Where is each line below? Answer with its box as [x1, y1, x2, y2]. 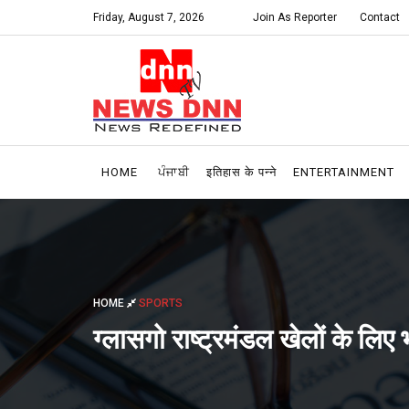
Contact [360, 11, 400, 24]
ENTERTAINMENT [293, 165, 394, 179]
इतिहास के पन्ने [206, 165, 277, 179]
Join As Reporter [253, 11, 337, 24]
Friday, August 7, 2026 [93, 11, 204, 24]
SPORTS [139, 296, 183, 309]
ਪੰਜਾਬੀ [158, 165, 190, 179]
